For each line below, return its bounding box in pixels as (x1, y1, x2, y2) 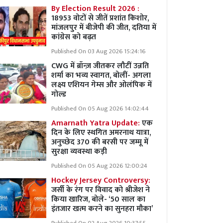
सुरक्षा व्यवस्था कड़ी (51, 145, 107, 158)
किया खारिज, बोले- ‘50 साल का (51, 193, 145, 206)
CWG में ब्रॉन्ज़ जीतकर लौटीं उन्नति (51, 59, 149, 73)
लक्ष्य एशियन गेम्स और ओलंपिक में (51, 78, 152, 92)
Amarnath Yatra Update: (51, 116, 142, 130)
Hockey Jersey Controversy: (51, 174, 150, 187)
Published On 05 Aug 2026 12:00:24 (51, 161, 147, 171)
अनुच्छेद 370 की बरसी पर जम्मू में (51, 135, 148, 149)
